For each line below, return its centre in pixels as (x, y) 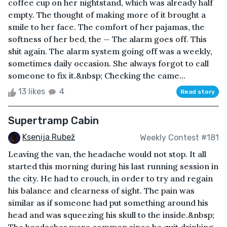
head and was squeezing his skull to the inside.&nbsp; (111, 215)
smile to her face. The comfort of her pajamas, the (106, 27)
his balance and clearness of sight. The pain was (101, 191)
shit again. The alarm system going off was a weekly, (110, 51)
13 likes (32, 92)
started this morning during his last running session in (113, 166)
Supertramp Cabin (53, 121)
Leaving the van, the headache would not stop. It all (107, 154)
